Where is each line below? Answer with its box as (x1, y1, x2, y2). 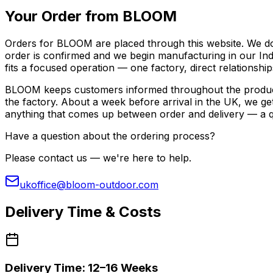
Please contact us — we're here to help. (5, 151, 191, 164)
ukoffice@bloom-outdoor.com (19, 178, 158, 191)
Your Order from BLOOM (5, 7, 177, 25)
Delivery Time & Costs (5, 202, 161, 221)
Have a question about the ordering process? (5, 129, 215, 142)
